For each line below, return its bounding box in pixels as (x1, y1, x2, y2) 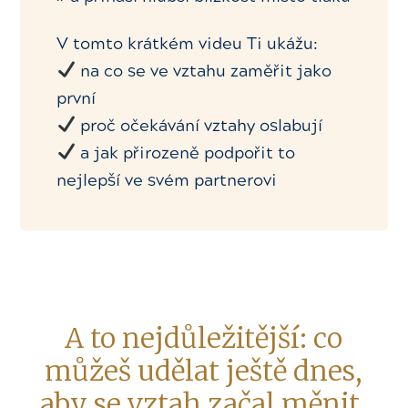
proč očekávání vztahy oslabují (75, 115, 322, 136)
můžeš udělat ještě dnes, (44, 352, 362, 388)
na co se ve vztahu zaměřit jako (75, 60, 331, 81)
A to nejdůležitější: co (64, 320, 342, 355)
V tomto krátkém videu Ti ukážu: (56, 33, 319, 54)
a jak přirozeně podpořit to (75, 142, 295, 163)
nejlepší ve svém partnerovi (56, 169, 278, 190)
